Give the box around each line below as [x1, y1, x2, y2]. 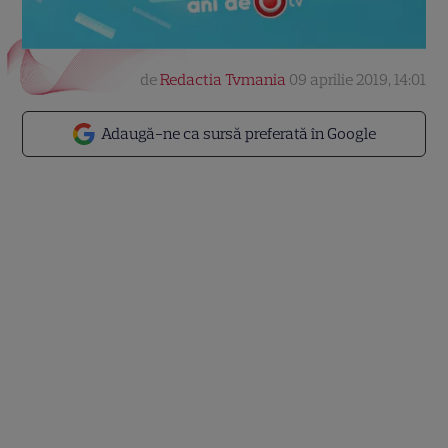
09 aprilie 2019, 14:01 [288, 70, 426, 89]
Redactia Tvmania [159, 70, 286, 89]
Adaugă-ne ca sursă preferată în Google [101, 124, 376, 143]
